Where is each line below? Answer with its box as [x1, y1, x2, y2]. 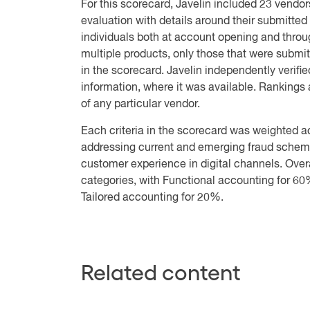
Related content [81, 257, 241, 284]
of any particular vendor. [81, 99, 200, 110]
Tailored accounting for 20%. [81, 192, 224, 203]
